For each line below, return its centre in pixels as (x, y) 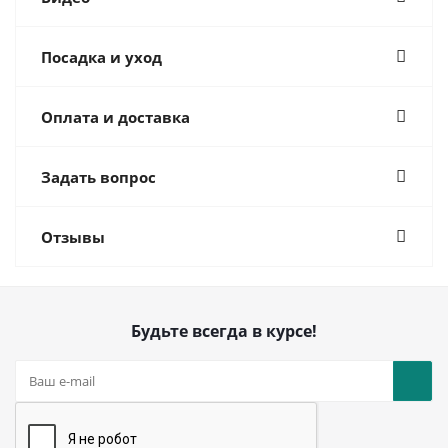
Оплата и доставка (115, 117)
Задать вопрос (98, 177)
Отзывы (73, 237)
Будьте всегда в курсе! (224, 331)
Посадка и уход (101, 57)
